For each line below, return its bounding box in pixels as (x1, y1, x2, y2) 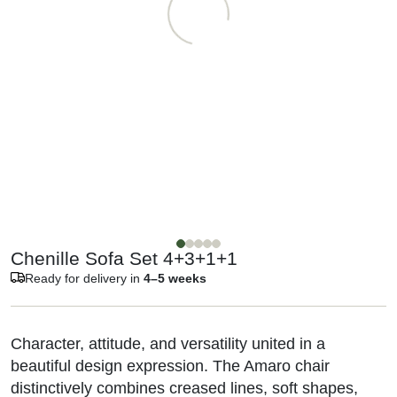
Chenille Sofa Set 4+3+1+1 (11, 248, 237, 269)
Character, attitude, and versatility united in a (11, 335, 325, 354)
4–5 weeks (144, 271, 206, 286)
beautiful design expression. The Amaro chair (11, 357, 330, 376)
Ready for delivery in (25, 271, 144, 286)
